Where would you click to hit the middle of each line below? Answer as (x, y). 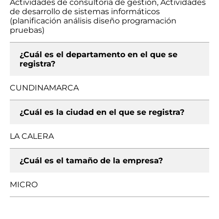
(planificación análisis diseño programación (93, 21)
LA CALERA (32, 136)
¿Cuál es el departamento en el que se (99, 55)
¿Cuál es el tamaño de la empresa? (91, 161)
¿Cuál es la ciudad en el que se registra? (102, 112)
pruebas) (27, 30)
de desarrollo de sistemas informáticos (85, 11)
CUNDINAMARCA (44, 88)
